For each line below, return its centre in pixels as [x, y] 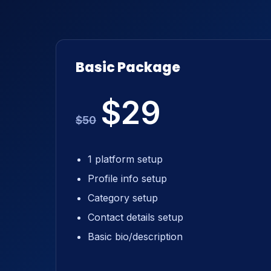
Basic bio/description [135, 237]
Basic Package [128, 67]
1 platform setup [125, 159]
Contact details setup [135, 217]
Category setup [123, 198]
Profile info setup [127, 178]
